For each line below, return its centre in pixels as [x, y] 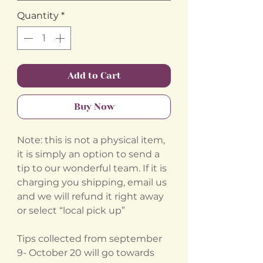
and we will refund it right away [90, 196]
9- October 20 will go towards [86, 253]
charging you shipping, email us [92, 182]
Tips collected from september [90, 239]
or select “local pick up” [71, 210]
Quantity [38, 16]
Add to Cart [94, 75]
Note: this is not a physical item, [91, 140]
